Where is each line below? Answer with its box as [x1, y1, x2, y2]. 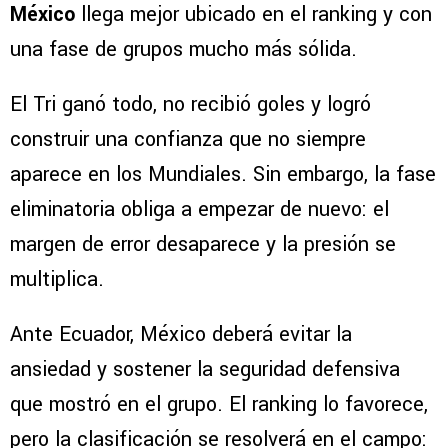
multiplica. [10, 265, 104, 295]
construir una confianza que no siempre [10, 125, 366, 155]
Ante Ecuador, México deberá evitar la [10, 320, 352, 350]
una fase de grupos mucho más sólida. [10, 35, 357, 65]
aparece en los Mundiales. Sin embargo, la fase [10, 160, 436, 190]
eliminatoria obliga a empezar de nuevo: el [10, 195, 389, 225]
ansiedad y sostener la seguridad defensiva [10, 355, 400, 385]
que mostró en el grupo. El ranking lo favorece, [10, 390, 428, 420]
